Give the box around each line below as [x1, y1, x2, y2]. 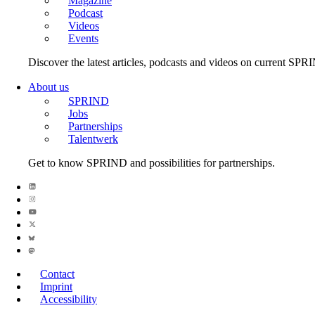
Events [68, 32, 98, 44]
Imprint [40, 281, 72, 292]
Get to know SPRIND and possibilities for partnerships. [28, 157, 275, 169]
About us [28, 81, 69, 93]
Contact [40, 268, 75, 280]
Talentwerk [68, 133, 118, 145]
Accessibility [40, 293, 97, 305]
